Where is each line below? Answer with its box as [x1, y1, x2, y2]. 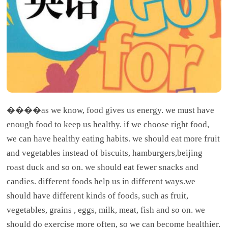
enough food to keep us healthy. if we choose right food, [7, 119, 210, 129]
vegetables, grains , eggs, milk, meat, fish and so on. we [7, 205, 206, 215]
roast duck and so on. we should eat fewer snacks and [7, 162, 199, 172]
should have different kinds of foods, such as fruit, [7, 190, 189, 201]
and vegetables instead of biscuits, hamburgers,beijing [7, 148, 203, 158]
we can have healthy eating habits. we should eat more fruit [7, 133, 220, 144]
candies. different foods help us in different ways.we [7, 176, 196, 186]
